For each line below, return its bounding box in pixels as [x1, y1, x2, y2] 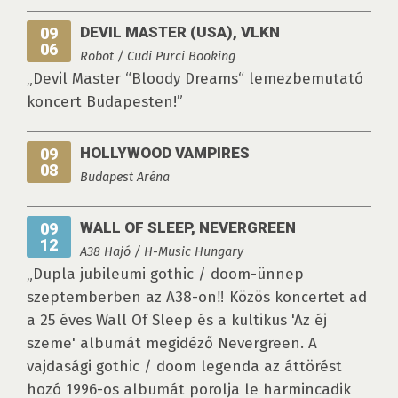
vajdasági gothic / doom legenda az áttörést [27, 357, 342, 377]
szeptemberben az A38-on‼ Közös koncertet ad [27, 288, 367, 307]
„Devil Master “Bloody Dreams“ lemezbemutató [27, 69, 363, 89]
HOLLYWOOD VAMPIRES [80, 144, 250, 163]
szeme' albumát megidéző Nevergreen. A [27, 334, 317, 354]
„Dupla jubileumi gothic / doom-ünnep [27, 265, 304, 284]
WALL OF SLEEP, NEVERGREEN [80, 219, 296, 237]
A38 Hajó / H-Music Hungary [80, 243, 243, 260]
